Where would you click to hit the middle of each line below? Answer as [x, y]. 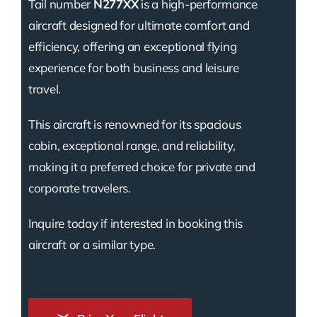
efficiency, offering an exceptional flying [132, 47]
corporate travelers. [79, 188]
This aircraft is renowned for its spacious [134, 125]
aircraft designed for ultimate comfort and [139, 25]
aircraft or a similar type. [92, 245]
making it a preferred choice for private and [142, 167]
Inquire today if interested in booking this [136, 224]
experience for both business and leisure [133, 68]
